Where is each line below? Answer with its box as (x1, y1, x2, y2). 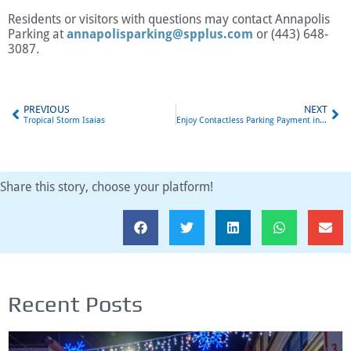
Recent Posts (8, 290, 143, 317)
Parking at (8, 26, 67, 42)
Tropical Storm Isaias (24, 114, 105, 125)
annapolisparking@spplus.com (67, 26, 253, 42)
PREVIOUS (24, 103, 70, 115)
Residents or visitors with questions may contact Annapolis (8, 11, 330, 27)
